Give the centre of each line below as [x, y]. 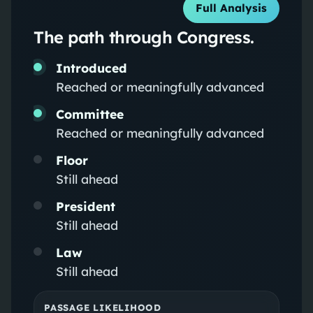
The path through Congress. [144, 37]
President [85, 206]
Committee [89, 114]
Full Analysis [232, 8]
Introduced [91, 67]
